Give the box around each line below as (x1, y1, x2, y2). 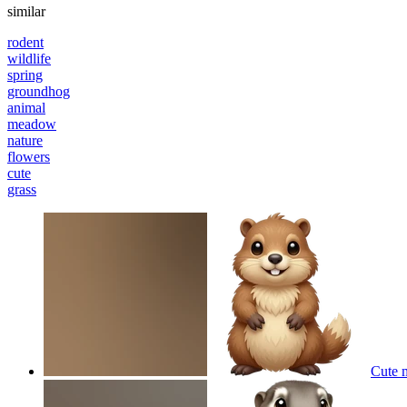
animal (7, 99, 45, 115)
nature (7, 132, 43, 148)
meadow (7, 115, 56, 132)
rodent (7, 34, 44, 50)
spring (7, 66, 43, 83)
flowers (7, 148, 50, 164)
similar (7, 3, 45, 19)
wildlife (7, 50, 51, 66)
